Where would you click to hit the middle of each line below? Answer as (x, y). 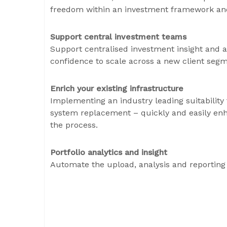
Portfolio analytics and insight (109, 153)
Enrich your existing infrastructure (117, 89)
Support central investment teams (118, 37)
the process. (75, 125)
